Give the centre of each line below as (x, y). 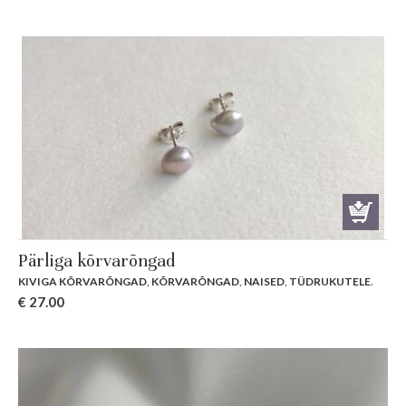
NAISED (264, 281)
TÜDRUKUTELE (330, 281)
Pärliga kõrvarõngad (97, 260)
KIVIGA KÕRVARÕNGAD (82, 281)
